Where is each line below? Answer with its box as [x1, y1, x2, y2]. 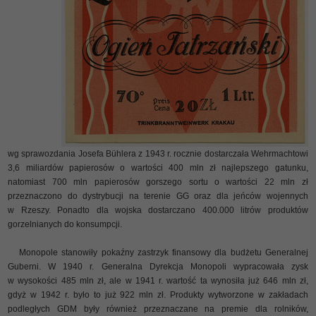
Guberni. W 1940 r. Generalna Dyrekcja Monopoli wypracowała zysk [8, 261, 308, 272]
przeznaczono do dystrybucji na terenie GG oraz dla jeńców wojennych [8, 190, 308, 201]
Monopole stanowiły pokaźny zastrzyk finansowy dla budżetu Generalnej [8, 247, 308, 257]
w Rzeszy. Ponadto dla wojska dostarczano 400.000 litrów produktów [8, 205, 308, 215]
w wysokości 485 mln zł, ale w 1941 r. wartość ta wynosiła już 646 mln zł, [8, 275, 308, 286]
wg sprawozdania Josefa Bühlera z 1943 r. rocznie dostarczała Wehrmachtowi [8, 148, 308, 159]
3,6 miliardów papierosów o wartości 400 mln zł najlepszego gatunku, [8, 162, 308, 173]
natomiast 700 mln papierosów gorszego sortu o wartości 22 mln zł [8, 176, 308, 187]
